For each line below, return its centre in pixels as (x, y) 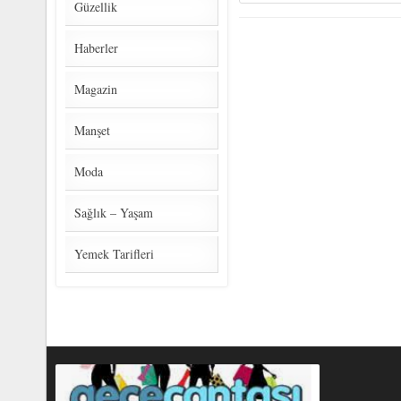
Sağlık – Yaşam (114, 213)
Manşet (92, 131)
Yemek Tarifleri (114, 254)
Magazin (96, 90)
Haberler (96, 48)
